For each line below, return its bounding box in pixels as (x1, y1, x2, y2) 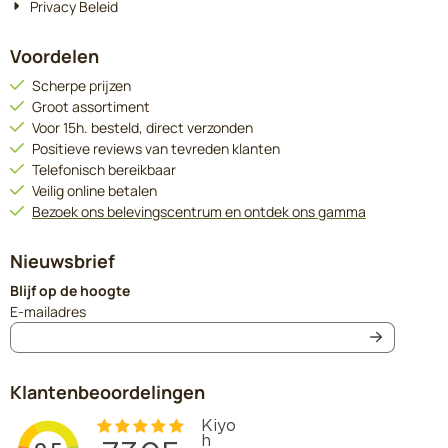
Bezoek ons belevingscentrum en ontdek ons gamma (32, 201, 366, 221)
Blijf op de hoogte (10, 280, 130, 300)
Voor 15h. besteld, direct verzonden (32, 117, 253, 137)
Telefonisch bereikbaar (32, 159, 176, 179)
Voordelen (10, 43, 99, 68)
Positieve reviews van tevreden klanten (32, 138, 280, 158)
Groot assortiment (32, 96, 150, 116)
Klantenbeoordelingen (10, 379, 205, 404)
